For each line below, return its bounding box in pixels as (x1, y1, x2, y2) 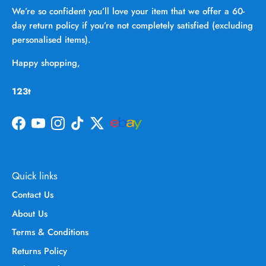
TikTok (77, 122, 101, 136)
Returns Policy (12, 244, 67, 258)
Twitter (96, 122, 123, 136)
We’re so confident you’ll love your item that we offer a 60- (12, 5, 245, 18)
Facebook (18, 122, 55, 136)
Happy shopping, (12, 56, 80, 70)
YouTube (37, 122, 70, 136)
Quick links (12, 169, 58, 183)
